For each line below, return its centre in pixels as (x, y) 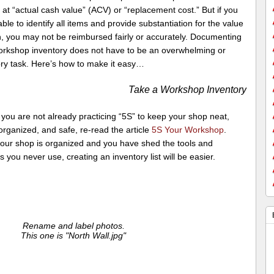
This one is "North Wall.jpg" (73, 235)
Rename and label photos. (73, 225)
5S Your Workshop (188, 130)
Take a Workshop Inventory (187, 90)
